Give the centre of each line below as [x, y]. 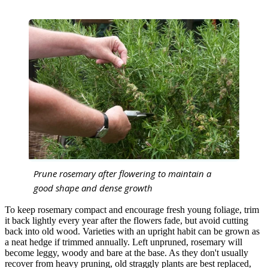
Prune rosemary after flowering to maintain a [122, 174]
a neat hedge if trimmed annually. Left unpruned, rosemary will [124, 242]
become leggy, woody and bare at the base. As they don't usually [127, 253]
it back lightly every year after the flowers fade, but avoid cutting [127, 221]
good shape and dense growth [93, 188]
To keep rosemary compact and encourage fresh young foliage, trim [132, 210]
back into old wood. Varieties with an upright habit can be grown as [132, 232]
